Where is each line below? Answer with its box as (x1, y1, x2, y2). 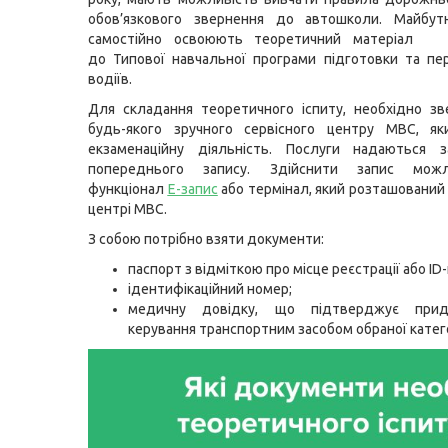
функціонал (88, 181, 168, 197)
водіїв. (88, 71, 132, 87)
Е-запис (167, 181, 218, 197)
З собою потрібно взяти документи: (88, 231, 324, 247)
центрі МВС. (88, 201, 167, 217)
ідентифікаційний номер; (128, 281, 292, 297)
